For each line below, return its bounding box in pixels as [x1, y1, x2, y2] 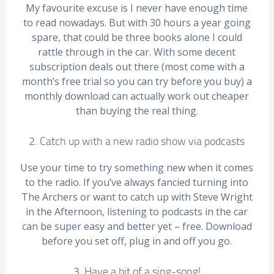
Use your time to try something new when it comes [20, 161, 254, 174]
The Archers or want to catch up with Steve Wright [21, 190, 253, 204]
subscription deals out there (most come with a [29, 60, 245, 73]
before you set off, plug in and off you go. [42, 234, 232, 248]
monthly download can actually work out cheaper [24, 89, 250, 103]
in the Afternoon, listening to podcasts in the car [26, 205, 248, 218]
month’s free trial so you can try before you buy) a [21, 75, 252, 88]
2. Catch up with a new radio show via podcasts [29, 133, 245, 148]
